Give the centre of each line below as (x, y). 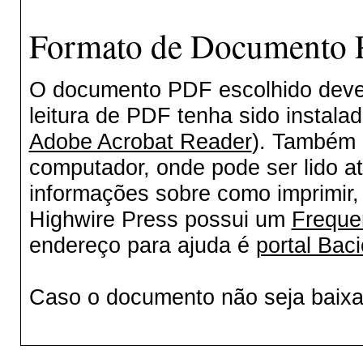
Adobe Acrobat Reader (140, 141)
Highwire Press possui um (160, 219)
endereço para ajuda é (142, 245)
